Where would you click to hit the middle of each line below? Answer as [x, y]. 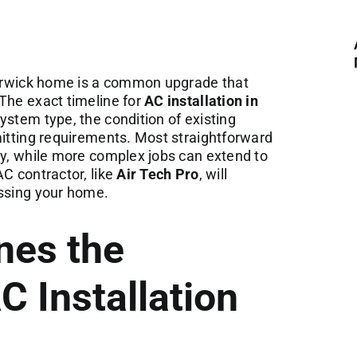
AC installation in [202, 100]
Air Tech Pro [158, 174]
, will [213, 174]
